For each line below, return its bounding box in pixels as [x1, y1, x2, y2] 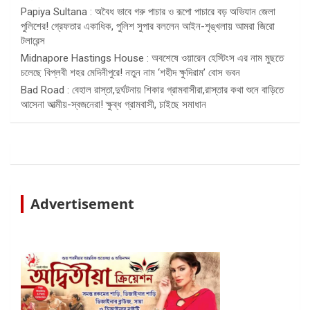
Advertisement [30, 194, 134, 213]
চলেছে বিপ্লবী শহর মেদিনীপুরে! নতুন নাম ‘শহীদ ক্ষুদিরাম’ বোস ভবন [21, 66, 240, 79]
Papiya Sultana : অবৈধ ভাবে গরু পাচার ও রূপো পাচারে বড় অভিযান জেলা [21, 5, 275, 18]
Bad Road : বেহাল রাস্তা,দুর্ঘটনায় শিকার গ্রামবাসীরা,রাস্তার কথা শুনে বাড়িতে [21, 83, 284, 96]
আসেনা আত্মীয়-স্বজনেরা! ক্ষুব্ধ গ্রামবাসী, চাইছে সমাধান [21, 98, 206, 111]
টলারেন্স [21, 34, 45, 47]
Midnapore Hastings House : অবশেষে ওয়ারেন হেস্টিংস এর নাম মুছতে [21, 51, 284, 64]
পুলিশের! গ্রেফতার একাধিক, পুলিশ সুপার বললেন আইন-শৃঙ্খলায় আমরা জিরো [21, 19, 275, 33]
